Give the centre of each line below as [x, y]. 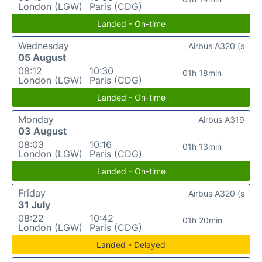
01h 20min [202, 220]
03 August [42, 131]
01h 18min [202, 73]
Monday [36, 119]
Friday [32, 193]
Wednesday [44, 46]
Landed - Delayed [131, 245]
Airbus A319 [221, 120]
